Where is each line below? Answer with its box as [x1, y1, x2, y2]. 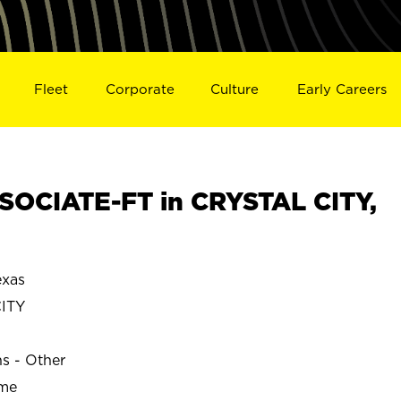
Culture [210, 81, 260, 97]
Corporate [105, 81, 175, 97]
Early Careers [297, 81, 388, 97]
